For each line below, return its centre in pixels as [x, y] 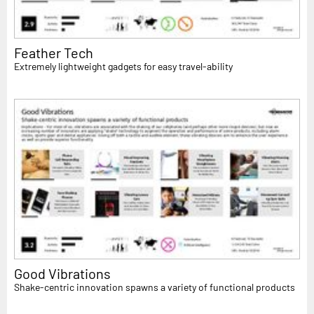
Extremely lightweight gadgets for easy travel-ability [123, 66]
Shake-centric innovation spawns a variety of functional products [155, 287]
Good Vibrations [62, 274]
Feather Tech [54, 52]
